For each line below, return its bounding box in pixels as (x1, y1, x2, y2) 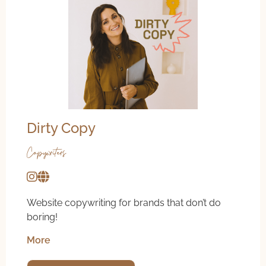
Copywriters (27, 144, 66, 163)
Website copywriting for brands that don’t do (27, 197, 221, 209)
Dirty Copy (27, 119, 96, 137)
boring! (27, 211, 58, 223)
